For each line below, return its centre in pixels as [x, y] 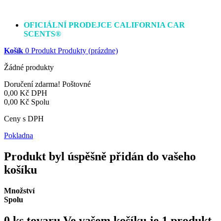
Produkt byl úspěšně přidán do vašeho [100, 156]
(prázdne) [103, 51]
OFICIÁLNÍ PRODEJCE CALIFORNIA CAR [104, 25]
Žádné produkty [29, 67]
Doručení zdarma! [33, 84]
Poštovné [76, 84]
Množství [19, 190]
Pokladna [18, 135]
